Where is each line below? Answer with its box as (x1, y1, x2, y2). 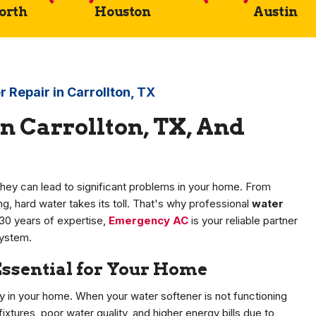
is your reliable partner (188, 214, 298, 228)
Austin (253, 4, 298, 20)
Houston (95, 4, 151, 20)
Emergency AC (109, 214, 188, 228)
